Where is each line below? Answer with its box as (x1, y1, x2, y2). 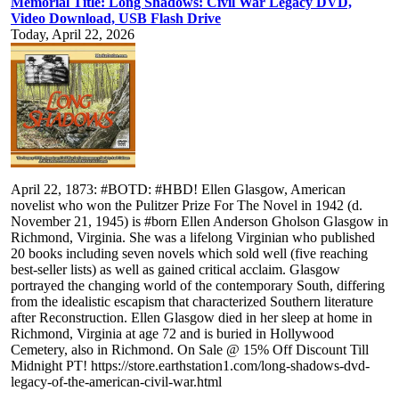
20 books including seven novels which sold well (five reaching (11, 246, 368, 262)
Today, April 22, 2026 (11, 27, 134, 43)
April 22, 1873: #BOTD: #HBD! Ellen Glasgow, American (11, 182, 346, 198)
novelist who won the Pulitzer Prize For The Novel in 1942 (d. (11, 198, 362, 214)
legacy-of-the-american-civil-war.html (11, 374, 222, 390)
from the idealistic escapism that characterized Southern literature (11, 294, 373, 310)
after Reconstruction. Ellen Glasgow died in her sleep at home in (11, 310, 372, 326)
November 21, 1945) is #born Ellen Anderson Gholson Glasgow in (11, 214, 388, 230)
